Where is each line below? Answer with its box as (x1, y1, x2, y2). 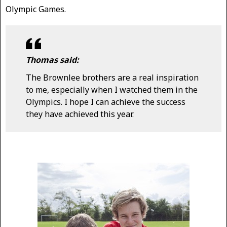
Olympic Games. (6, 4, 66, 15)
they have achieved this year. (26, 108, 134, 120)
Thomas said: (26, 54, 79, 65)
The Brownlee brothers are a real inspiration (26, 72, 199, 84)
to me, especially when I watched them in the (26, 84, 198, 96)
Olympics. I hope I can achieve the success (26, 96, 185, 108)
